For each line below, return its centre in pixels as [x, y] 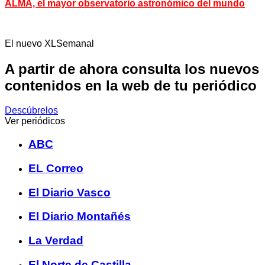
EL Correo [56, 168]
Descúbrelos [31, 111]
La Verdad [56, 241]
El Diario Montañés [80, 216]
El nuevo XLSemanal [49, 43]
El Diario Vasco [70, 192]
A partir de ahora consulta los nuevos [132, 69]
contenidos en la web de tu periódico [131, 85]
